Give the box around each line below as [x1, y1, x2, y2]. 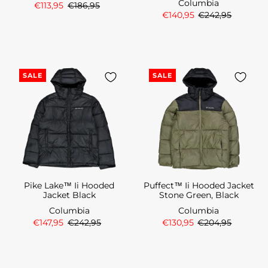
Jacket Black [42, 190, 96, 200]
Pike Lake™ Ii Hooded [24, 180, 115, 190]
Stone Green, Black [159, 190, 239, 200]
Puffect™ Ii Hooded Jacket [143, 180, 254, 190]
